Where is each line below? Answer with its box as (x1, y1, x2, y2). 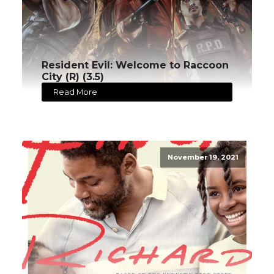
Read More (53, 87, 98, 97)
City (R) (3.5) (42, 71, 104, 83)
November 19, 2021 (167, 153, 239, 162)
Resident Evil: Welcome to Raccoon (42, 59, 229, 71)
